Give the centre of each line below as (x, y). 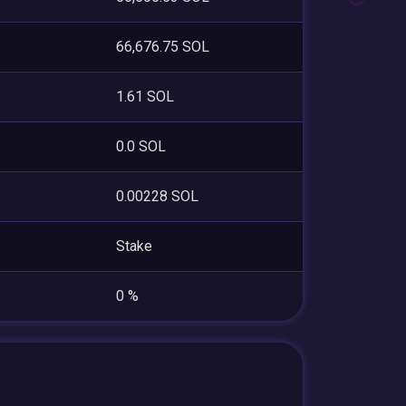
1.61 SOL (145, 96)
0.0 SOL (141, 146)
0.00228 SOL (157, 196)
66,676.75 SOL (163, 46)
